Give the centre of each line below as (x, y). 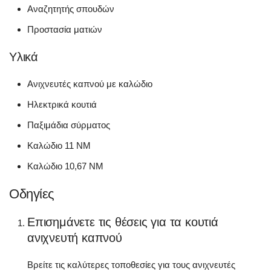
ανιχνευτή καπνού (75, 237)
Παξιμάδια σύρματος (69, 125)
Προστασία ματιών (65, 29)
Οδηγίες (32, 194)
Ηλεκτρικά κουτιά (62, 104)
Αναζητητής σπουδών (71, 8)
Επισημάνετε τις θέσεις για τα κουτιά (123, 222)
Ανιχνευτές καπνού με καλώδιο (90, 83)
